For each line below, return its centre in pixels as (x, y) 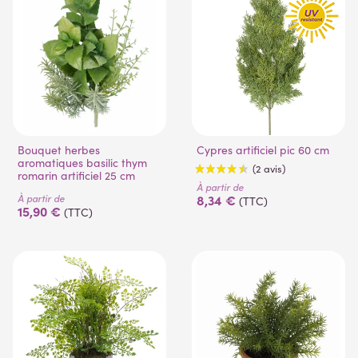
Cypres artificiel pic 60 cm (267, 150)
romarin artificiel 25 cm (76, 176)
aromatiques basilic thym (82, 163)
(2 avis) (294, 251)
